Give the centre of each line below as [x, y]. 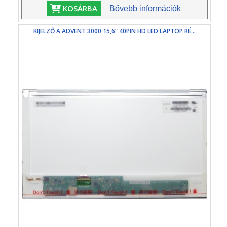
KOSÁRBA [79, 8]
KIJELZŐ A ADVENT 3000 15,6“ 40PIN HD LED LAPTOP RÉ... [114, 31]
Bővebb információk [145, 9]
